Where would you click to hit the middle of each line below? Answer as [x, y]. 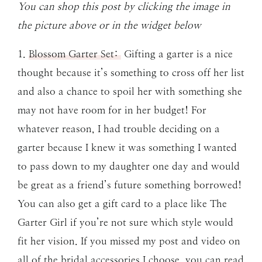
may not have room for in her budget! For [112, 110]
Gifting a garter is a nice [177, 54]
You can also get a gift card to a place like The [122, 203]
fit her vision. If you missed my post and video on [129, 241]
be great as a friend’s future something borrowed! [130, 185]
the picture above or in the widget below [109, 25]
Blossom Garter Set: [75, 54]
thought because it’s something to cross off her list [131, 72]
